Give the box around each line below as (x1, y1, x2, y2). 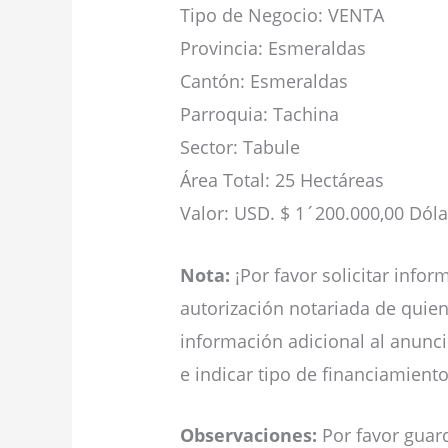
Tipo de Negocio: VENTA (180, 2, 384, 27)
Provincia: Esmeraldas (180, 35, 366, 60)
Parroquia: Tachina (180, 101, 339, 126)
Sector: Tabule (180, 134, 300, 159)
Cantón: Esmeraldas (180, 68, 348, 93)
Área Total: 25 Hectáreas (180, 167, 384, 192)
